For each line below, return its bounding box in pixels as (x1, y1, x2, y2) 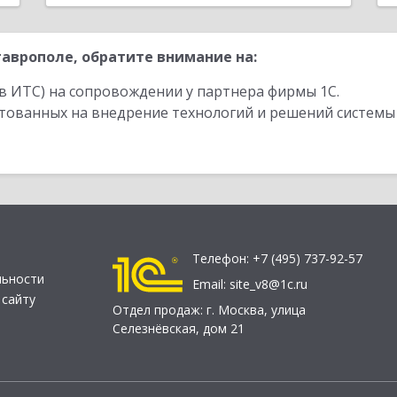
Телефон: (192, 250, 253, 268)
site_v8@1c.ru (230, 276, 307, 293)
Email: (192, 276, 230, 293)
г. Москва (206, 301, 264, 319)
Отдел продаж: (113, 301, 206, 319)
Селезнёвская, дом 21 (113, 320, 245, 338)
